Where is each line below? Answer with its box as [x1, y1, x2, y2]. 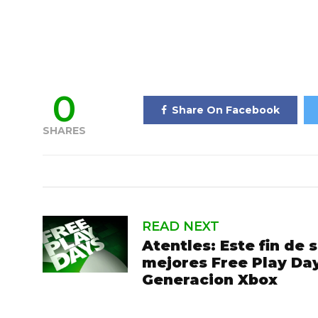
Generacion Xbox [142, 270, 278, 288]
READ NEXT [142, 218, 219, 234]
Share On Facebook [171, 103, 280, 116]
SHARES [43, 124, 86, 137]
